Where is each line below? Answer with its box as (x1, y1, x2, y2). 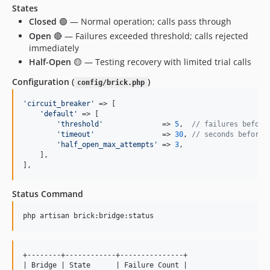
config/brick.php (77, 78, 145, 87)
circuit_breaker (27, 99, 90, 108)
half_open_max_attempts (61, 140, 154, 149)
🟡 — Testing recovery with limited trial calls (71, 56, 251, 67)
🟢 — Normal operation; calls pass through (57, 16, 231, 27)
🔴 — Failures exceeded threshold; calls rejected (51, 30, 248, 42)
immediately (29, 42, 79, 54)
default (44, 110, 74, 118)
